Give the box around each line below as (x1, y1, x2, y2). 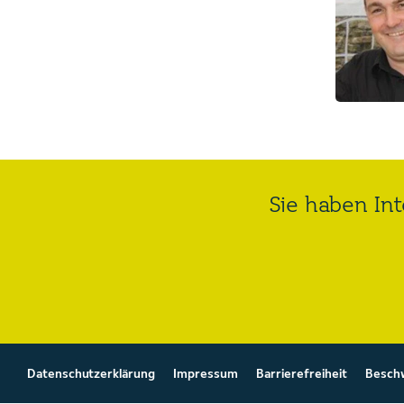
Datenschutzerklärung (26, 368, 155, 381)
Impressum (172, 368, 238, 381)
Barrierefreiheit (255, 368, 347, 381)
